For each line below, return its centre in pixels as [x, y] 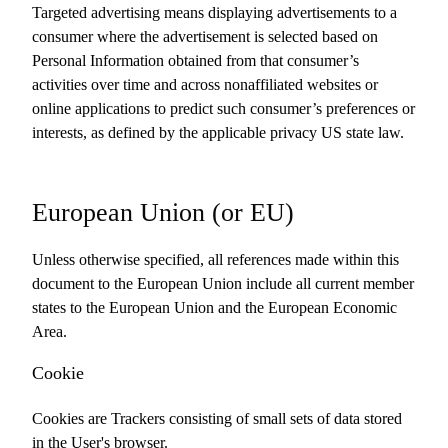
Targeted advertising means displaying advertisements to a [214, 12]
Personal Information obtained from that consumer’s [195, 60]
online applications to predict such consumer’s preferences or [223, 108]
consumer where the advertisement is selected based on [205, 36]
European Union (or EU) [163, 212]
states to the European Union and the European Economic [214, 307]
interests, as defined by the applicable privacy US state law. [218, 132]
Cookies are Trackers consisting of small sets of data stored [217, 418]
